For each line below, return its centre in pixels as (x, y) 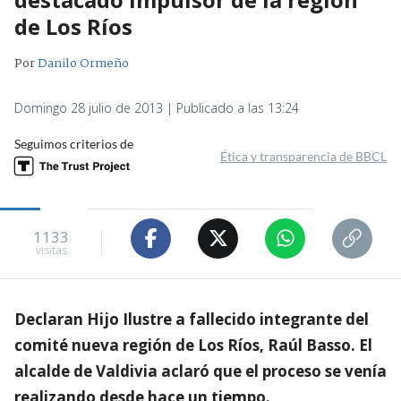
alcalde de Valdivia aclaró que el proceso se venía (200, 371)
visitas (51, 251)
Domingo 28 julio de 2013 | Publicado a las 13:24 (157, 107)
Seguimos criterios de (74, 143)
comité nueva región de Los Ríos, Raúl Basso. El (193, 345)
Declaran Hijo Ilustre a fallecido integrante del (192, 319)
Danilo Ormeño (83, 63)
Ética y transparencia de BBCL (303, 156)
